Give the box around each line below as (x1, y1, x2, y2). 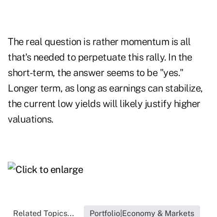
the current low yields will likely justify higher (8, 98, 201, 110)
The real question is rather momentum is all (8, 36, 191, 48)
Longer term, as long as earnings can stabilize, (8, 82, 203, 94)
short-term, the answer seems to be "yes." (8, 67, 184, 79)
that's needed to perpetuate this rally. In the (8, 51, 192, 63)
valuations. (8, 113, 55, 125)
